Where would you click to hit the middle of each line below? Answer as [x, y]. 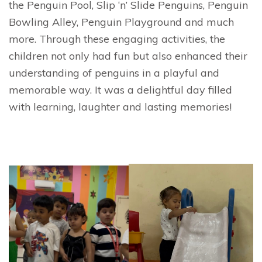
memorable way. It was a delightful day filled [120, 89]
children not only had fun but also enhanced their [128, 56]
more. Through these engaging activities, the [117, 39]
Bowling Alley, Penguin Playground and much [121, 22]
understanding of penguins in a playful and [114, 73]
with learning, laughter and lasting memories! [120, 106]
